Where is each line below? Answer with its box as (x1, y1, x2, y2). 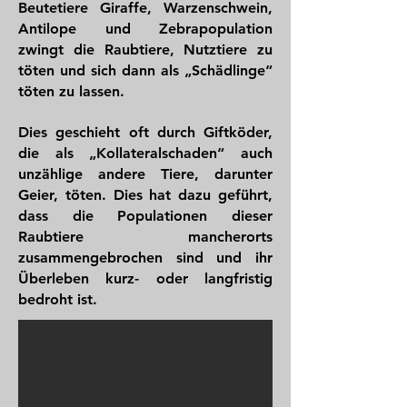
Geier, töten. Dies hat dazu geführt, (18, 186, 273, 203)
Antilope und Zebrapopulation (18, 20, 273, 37)
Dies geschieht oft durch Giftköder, (18, 124, 273, 141)
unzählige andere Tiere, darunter (18, 165, 273, 183)
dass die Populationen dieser (18, 207, 273, 224)
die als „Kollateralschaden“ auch (18, 144, 273, 162)
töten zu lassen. (18, 83, 124, 100)
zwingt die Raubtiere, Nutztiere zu (18, 41, 273, 58)
